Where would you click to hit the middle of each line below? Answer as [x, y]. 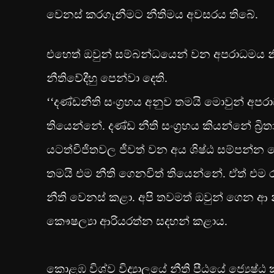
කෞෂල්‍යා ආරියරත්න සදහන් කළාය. [137, 221]
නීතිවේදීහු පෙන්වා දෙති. [107, 78]
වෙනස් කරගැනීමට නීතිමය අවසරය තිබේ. [152, 14]
